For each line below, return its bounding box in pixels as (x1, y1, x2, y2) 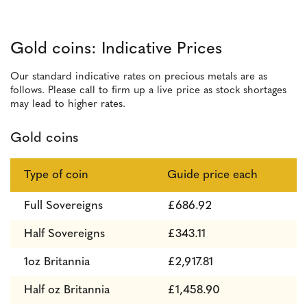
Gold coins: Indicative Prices (10, 41, 222, 58)
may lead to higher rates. (10, 99, 125, 110)
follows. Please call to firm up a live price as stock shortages (10, 86, 286, 96)
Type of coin (24, 169, 88, 181)
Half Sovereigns (24, 228, 105, 240)
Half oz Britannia (24, 284, 110, 296)
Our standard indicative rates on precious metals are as (10, 72, 267, 82)
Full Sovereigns (24, 200, 103, 212)
